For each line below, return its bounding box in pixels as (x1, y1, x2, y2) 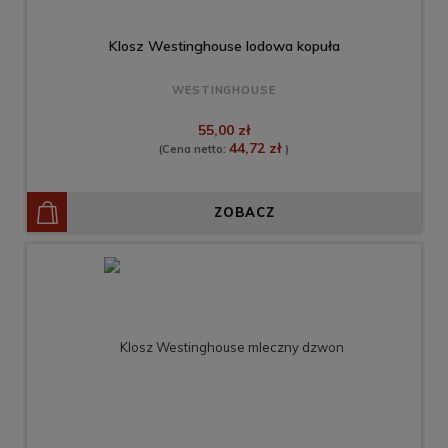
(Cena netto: (159, 142, 229, 157)
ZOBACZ (214, 204, 275, 221)
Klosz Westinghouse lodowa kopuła (108, 37, 340, 56)
